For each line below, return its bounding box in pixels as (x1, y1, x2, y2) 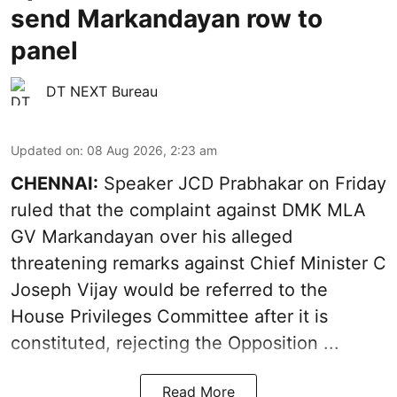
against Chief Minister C (179, 252, 386, 274)
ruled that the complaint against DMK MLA (11, 198, 366, 221)
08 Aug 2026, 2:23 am (87, 142, 217, 158)
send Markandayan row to (11, 3, 323, 34)
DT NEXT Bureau (46, 82, 158, 100)
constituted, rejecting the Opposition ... (11, 331, 339, 354)
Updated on (11, 142, 80, 158)
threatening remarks (11, 252, 179, 274)
